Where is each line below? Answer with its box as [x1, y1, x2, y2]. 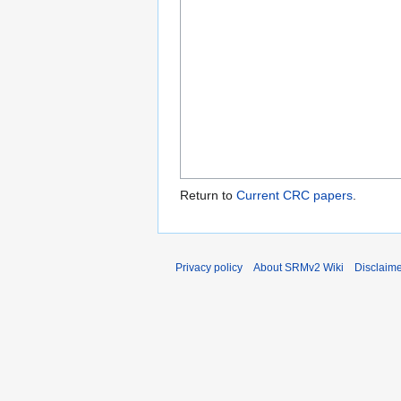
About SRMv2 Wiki [253, 261, 344, 275]
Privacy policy [175, 261, 243, 275]
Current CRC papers [236, 188, 353, 203]
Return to [180, 188, 236, 203]
